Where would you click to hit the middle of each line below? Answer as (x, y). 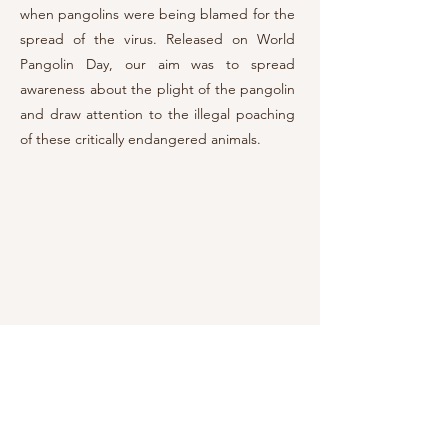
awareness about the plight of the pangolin (157, 89)
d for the (267, 14)
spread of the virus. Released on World (157, 39)
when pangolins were (89, 14)
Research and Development (122, 403)
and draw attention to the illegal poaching (157, 114)
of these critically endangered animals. (140, 139)
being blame (199, 14)
